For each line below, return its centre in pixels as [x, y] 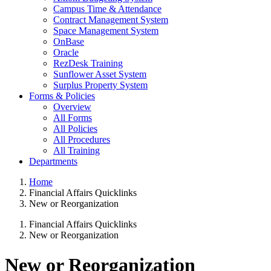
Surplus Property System [100, 85]
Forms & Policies [62, 96]
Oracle [66, 53]
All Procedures [82, 140]
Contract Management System [111, 20]
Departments [53, 162]
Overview [72, 107]
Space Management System [106, 31]
